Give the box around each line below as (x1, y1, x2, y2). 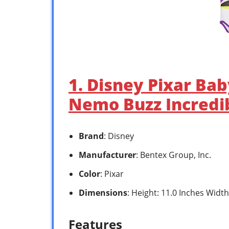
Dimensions (79, 187, 127, 198)
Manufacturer (79, 149, 136, 161)
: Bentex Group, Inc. (136, 149, 211, 161)
